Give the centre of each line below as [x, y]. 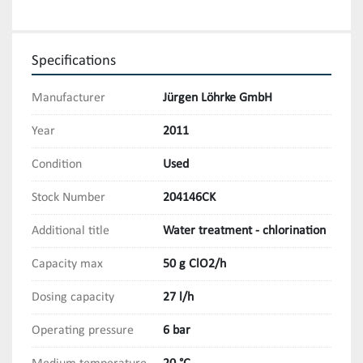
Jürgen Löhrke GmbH [218, 98]
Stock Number [68, 198]
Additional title [70, 231]
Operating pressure [83, 331]
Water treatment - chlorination [244, 231]
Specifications [74, 62]
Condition [57, 165]
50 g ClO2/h [194, 265]
